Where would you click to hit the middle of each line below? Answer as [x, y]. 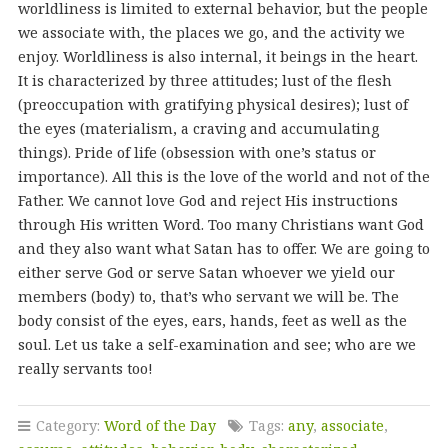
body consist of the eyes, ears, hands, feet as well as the [212, 321]
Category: [67, 426]
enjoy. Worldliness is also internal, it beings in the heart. [217, 57]
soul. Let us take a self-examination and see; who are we [216, 345]
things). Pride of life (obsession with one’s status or [196, 153]
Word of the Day [159, 426]
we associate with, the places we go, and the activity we [211, 33]
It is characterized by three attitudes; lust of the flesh [204, 81]
